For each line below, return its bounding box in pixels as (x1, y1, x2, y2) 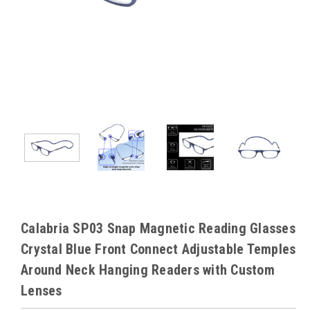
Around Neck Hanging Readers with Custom (21, 261, 275, 278)
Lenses (21, 282, 62, 299)
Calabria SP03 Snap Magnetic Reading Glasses (21, 219, 295, 237)
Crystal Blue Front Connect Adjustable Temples (21, 240, 296, 257)
